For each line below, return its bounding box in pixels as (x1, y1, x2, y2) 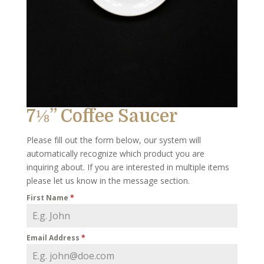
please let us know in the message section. (26, 175, 190, 187)
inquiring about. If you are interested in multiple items (26, 161, 229, 173)
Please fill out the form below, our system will (26, 134, 201, 146)
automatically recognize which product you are (26, 148, 204, 160)
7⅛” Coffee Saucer (26, 106, 177, 127)
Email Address (26, 233, 81, 243)
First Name (26, 193, 70, 203)
